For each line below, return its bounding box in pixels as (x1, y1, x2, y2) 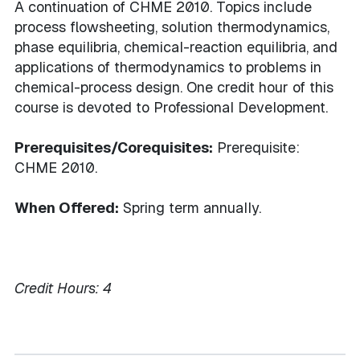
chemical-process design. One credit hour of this (14, 78, 333, 96)
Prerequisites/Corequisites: (14, 138, 213, 157)
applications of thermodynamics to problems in (14, 58, 321, 76)
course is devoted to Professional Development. (14, 98, 328, 117)
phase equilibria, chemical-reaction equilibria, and (14, 38, 337, 56)
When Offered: (14, 198, 119, 217)
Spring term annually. (119, 198, 261, 217)
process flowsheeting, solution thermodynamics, (14, 18, 329, 36)
